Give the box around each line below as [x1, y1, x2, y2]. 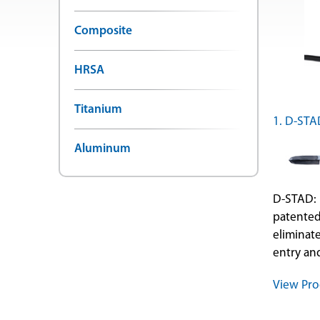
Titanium [74, 104, 122, 116]
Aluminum [74, 143, 131, 155]
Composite [74, 25, 132, 37]
